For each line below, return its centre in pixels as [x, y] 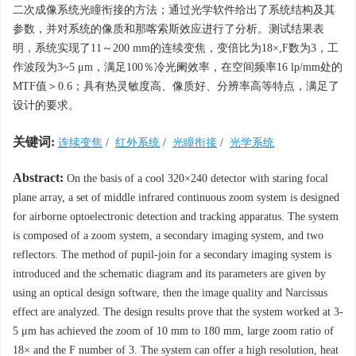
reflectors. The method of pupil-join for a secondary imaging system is [172, 255]
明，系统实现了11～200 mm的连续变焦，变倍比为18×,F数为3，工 [176, 48]
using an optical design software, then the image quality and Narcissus [170, 293]
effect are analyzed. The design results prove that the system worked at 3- [178, 312]
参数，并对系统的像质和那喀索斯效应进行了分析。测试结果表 [168, 29]
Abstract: [38, 178]
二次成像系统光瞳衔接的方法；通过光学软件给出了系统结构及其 [174, 10]
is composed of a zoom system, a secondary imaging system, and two [168, 236]
